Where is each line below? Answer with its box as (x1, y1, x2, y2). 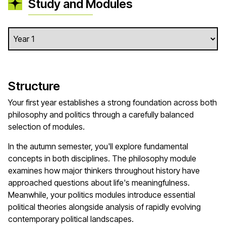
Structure (8, 79, 60, 94)
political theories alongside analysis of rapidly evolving (8, 202, 201, 212)
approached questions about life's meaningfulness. (8, 178, 190, 188)
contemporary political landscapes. (8, 214, 136, 224)
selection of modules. (8, 122, 87, 132)
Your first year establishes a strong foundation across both (8, 97, 217, 108)
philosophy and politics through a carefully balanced (8, 109, 194, 120)
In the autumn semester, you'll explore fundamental (8, 141, 188, 152)
